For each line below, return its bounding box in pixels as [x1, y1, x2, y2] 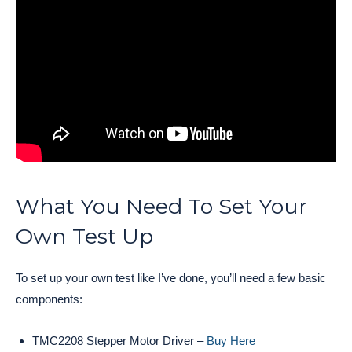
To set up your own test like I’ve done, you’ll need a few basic [16, 270, 326, 284]
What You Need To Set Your [16, 192, 307, 219]
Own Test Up [16, 222, 153, 249]
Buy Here [207, 333, 255, 347]
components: [16, 291, 82, 306]
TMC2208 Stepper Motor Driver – [32, 333, 207, 347]
